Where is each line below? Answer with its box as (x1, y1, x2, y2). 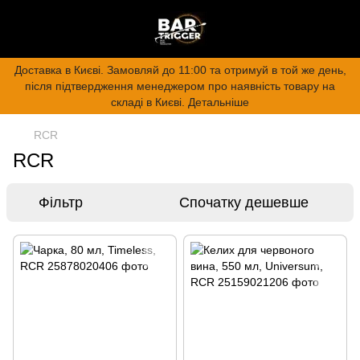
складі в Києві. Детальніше (111, 96, 249, 108)
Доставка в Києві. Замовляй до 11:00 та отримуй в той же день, (14, 63, 346, 76)
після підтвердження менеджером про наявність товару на (25, 80, 335, 92)
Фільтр (39, 194, 83, 211)
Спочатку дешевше (179, 194, 309, 211)
